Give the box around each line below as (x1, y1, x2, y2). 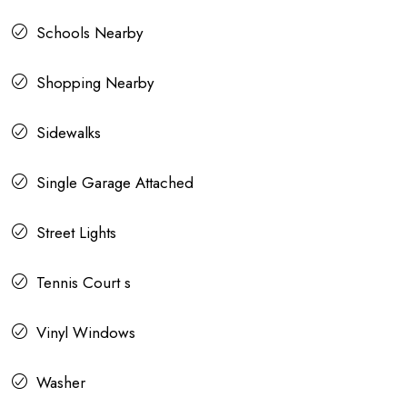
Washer (36, 372, 85, 394)
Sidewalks (36, 122, 101, 144)
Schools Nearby (36, 22, 143, 45)
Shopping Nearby (36, 72, 154, 94)
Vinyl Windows (36, 322, 135, 344)
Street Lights (36, 222, 116, 244)
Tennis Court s (36, 272, 131, 294)
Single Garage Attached (36, 172, 194, 194)
